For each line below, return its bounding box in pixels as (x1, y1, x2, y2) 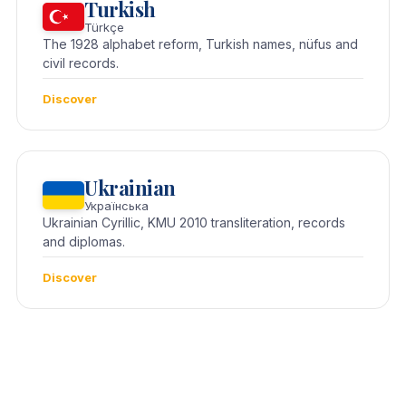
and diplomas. (43, 234, 125, 250)
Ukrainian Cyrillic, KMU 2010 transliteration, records (43, 215, 345, 231)
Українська (84, 198, 149, 214)
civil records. (43, 55, 119, 72)
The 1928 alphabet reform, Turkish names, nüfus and (43, 36, 358, 53)
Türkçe (84, 20, 124, 35)
